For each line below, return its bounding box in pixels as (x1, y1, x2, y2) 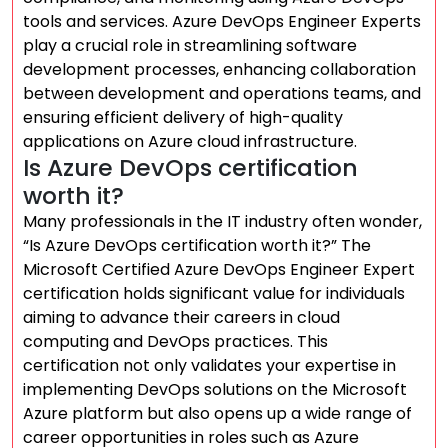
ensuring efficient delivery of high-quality (23, 106, 343, 129)
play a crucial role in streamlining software (23, 34, 357, 57)
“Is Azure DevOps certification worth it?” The (23, 234, 371, 257)
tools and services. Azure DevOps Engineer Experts (23, 10, 421, 33)
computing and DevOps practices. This (23, 330, 328, 353)
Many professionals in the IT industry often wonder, (23, 210, 422, 233)
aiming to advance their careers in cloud (23, 306, 340, 329)
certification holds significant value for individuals (23, 282, 405, 305)
